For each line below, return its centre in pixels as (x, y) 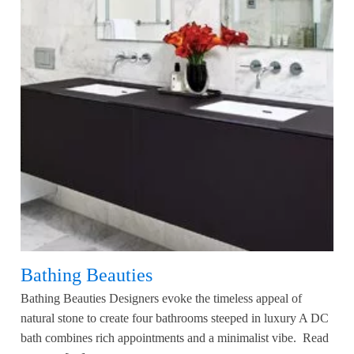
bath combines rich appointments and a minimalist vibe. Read (175, 338)
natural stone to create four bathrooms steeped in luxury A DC (175, 318)
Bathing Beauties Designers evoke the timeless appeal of (161, 299)
